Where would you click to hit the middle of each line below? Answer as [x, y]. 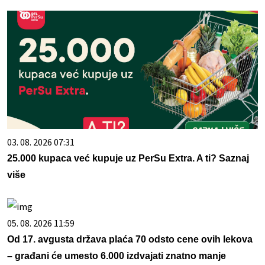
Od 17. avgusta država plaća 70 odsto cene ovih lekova [130, 240]
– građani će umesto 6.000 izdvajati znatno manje [117, 256]
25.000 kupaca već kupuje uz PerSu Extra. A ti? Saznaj [128, 159]
